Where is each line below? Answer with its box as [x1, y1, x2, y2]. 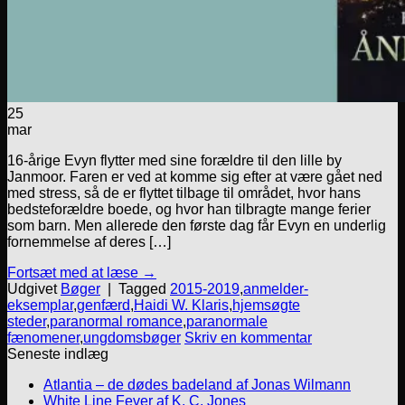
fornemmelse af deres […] [7, 234, 171, 250]
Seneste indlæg [7, 346, 108, 363]
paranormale [186, 314, 268, 330]
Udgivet [7, 281, 61, 297]
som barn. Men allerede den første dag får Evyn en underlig [7, 218, 386, 234]
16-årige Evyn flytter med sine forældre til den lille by [7, 153, 342, 169]
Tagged [118, 281, 170, 297]
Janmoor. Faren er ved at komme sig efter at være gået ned [7, 169, 382, 185]
